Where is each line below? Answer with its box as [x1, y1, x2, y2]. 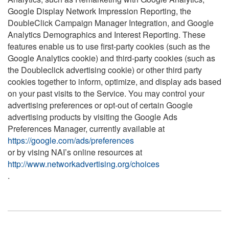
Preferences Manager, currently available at [8, 123, 165, 135]
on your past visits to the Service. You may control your [8, 87, 204, 100]
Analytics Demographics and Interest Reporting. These [8, 29, 205, 41]
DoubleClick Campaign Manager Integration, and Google [8, 17, 214, 29]
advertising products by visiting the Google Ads [8, 111, 177, 123]
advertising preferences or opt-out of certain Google [8, 99, 193, 111]
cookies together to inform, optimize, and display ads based [8, 76, 221, 88]
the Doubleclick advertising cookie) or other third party [8, 64, 202, 76]
